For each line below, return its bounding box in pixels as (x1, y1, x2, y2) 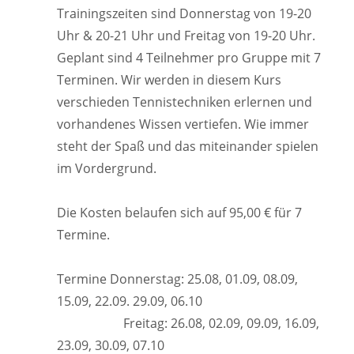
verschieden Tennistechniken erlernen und (57, 93, 312, 111)
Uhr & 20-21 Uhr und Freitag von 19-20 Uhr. (57, 27, 315, 44)
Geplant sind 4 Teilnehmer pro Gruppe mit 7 (57, 49, 321, 66)
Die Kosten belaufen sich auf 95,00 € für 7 (57, 204, 302, 221)
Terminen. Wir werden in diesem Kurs (57, 71, 281, 88)
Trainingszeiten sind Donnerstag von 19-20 (57, 5, 311, 22)
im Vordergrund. (57, 160, 160, 177)
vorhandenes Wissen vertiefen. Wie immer (57, 115, 309, 133)
